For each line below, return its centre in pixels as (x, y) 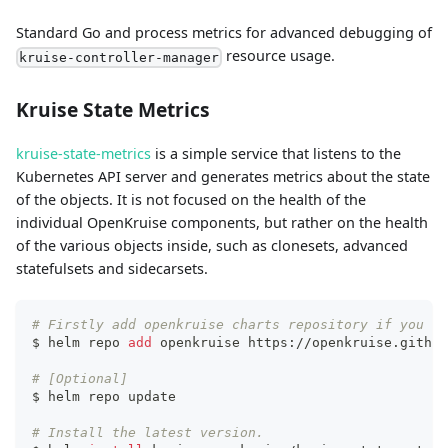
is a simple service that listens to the (276, 154)
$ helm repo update (104, 397)
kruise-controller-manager (119, 58)
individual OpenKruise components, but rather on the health (222, 223)
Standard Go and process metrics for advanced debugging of (224, 33)
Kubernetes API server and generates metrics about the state (223, 177)
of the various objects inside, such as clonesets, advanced (212, 246)
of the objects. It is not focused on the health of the (191, 200)
